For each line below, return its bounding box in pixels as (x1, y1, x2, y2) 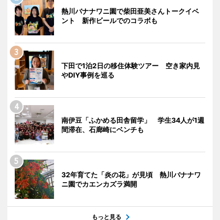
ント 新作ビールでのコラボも (61, 16, 158, 25)
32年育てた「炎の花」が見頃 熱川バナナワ (61, 170, 201, 179)
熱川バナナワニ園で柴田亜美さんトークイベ (61, 7, 199, 15)
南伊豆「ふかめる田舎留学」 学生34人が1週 (61, 116, 204, 124)
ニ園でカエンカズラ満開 (61, 180, 137, 188)
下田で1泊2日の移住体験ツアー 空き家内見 (61, 61, 200, 70)
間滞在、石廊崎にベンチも (61, 125, 144, 134)
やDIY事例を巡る (61, 71, 114, 79)
